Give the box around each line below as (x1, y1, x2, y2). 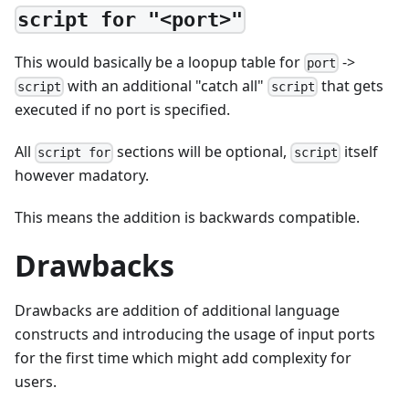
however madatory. (15, 165, 149, 186)
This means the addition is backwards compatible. (15, 207, 360, 228)
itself (340, 142, 378, 163)
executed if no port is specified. (15, 100, 230, 121)
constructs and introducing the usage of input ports (15, 324, 375, 345)
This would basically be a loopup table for (15, 51, 304, 72)
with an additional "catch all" (64, 76, 268, 96)
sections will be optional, (113, 142, 291, 163)
